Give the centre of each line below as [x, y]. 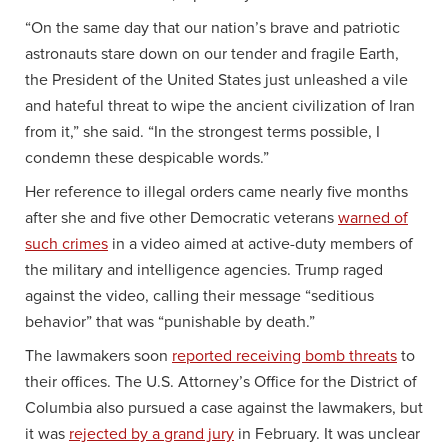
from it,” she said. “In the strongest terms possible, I [202, 131]
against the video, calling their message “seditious [199, 295]
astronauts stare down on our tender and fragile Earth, [212, 53]
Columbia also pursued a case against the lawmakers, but [224, 407]
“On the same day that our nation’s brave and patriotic [212, 27]
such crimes [66, 243]
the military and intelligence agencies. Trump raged [204, 269]
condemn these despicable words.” [147, 157]
